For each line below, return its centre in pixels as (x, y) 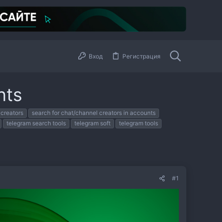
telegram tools (139, 123)
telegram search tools (36, 123)
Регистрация (141, 56)
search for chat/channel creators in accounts (94, 113)
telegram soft (92, 123)
